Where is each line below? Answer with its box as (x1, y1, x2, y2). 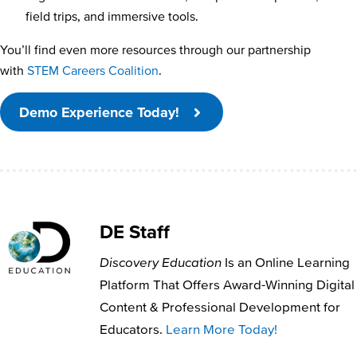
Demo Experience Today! (19, 104, 183, 121)
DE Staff (100, 221, 170, 243)
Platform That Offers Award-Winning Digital (100, 277, 355, 292)
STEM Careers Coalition (27, 63, 159, 78)
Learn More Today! (166, 321, 277, 337)
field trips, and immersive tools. (25, 9, 198, 24)
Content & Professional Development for (100, 299, 340, 315)
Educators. (100, 321, 166, 337)
